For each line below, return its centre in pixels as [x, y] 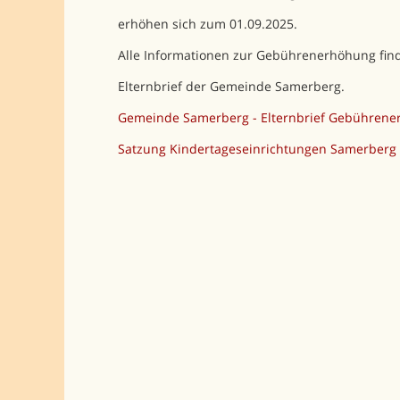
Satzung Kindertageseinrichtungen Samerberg [257, 148]
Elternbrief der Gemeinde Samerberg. [231, 86]
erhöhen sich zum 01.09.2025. [207, 23]
